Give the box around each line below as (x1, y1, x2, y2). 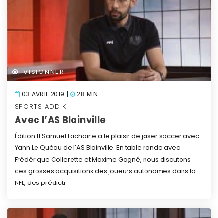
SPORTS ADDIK (15, 101, 67, 111)
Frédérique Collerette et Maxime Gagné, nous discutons (15, 154, 191, 164)
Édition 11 (15, 131, 40, 141)
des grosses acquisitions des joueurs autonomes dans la (15, 166, 196, 176)
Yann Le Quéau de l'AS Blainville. (15, 143, 116, 152)
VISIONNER (23, 67, 65, 76)
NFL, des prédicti (15, 178, 65, 187)
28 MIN (75, 90, 98, 98)
